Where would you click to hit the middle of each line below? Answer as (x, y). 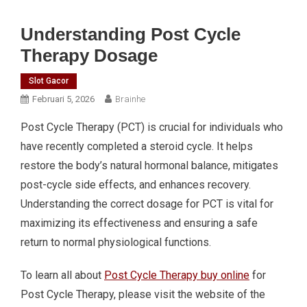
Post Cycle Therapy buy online (177, 275)
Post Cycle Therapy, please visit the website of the (143, 294)
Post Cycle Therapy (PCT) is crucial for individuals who (152, 127)
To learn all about (62, 275)
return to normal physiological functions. (116, 242)
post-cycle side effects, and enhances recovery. (136, 185)
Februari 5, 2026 (63, 99)
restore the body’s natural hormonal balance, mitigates (149, 165)
